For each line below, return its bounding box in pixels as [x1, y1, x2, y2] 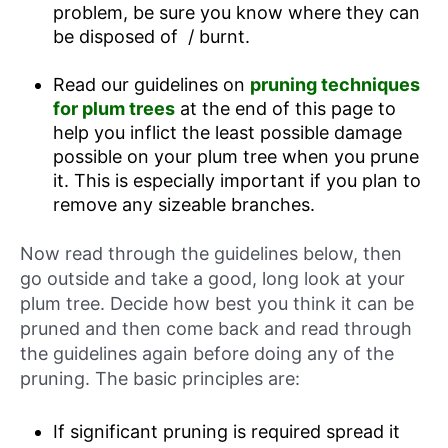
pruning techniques [249, 73, 420, 95]
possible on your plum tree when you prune [52, 145, 419, 167]
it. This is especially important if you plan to [52, 169, 421, 191]
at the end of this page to [174, 97, 396, 119]
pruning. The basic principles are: [20, 367, 300, 389]
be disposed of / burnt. [52, 25, 250, 47]
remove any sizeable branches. [52, 193, 315, 215]
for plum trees [52, 97, 175, 119]
